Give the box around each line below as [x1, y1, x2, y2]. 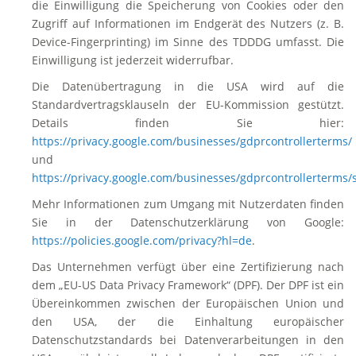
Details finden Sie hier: [32, 115, 344, 130]
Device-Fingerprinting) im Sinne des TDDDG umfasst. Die [32, 34, 344, 49]
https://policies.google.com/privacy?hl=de [32, 233, 252, 248]
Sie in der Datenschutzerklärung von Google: [32, 215, 344, 230]
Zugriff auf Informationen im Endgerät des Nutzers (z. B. [32, 16, 344, 31]
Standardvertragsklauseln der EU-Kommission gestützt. [32, 97, 344, 112]
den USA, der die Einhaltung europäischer [32, 314, 344, 329]
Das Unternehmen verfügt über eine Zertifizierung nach [32, 259, 344, 274]
